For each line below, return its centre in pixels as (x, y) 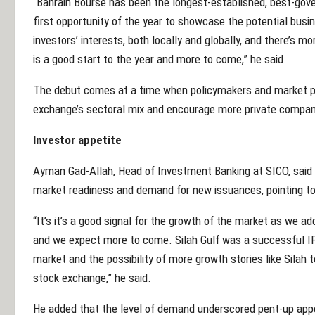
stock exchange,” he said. (92, 277)
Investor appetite (77, 140)
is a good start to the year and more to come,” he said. (160, 59)
